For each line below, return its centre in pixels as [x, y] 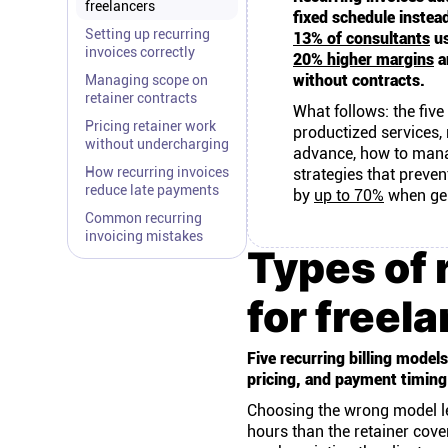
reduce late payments [152, 190]
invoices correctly [140, 52]
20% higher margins [363, 59]
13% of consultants [361, 38]
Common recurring [143, 218]
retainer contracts [141, 98]
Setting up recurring [147, 34]
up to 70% [349, 195]
